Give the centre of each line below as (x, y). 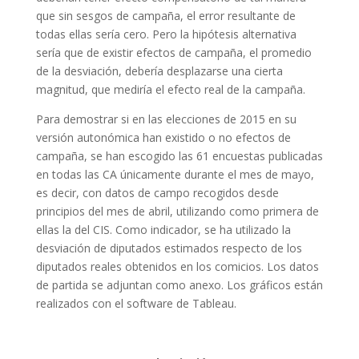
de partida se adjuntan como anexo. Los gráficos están (179, 285)
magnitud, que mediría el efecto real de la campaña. (170, 89)
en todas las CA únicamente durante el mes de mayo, (175, 174)
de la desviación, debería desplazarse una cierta (159, 71)
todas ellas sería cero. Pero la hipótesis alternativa (166, 34)
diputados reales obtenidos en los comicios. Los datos (177, 266)
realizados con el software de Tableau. (136, 303)
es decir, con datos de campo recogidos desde (157, 193)
